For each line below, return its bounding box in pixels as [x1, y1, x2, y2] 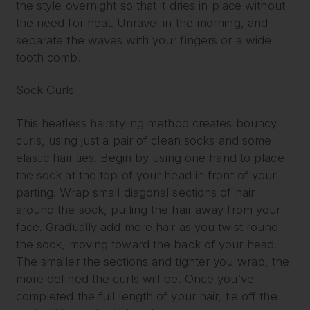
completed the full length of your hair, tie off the [15, 289, 277, 303]
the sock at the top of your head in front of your [15, 167, 277, 182]
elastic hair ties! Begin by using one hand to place [15, 150, 284, 165]
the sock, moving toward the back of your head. [15, 237, 277, 251]
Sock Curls [15, 83, 75, 98]
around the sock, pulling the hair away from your [15, 202, 281, 217]
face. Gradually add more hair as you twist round [15, 219, 279, 234]
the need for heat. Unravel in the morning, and [15, 15, 268, 30]
